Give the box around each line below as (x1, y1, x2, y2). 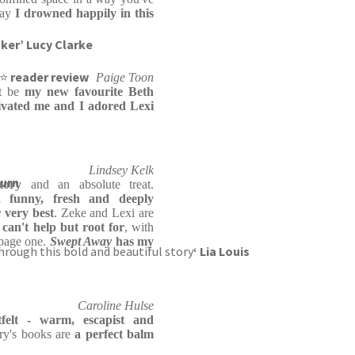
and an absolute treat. (21, 177, 155, 191)
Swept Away (49, 235, 113, 248)
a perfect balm (74, 327, 154, 341)
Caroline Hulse (78, 299, 154, 312)
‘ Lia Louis (193, 243, 250, 259)
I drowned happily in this (10, 6, 155, 20)
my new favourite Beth (25, 85, 154, 98)
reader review (10, 69, 89, 85)
